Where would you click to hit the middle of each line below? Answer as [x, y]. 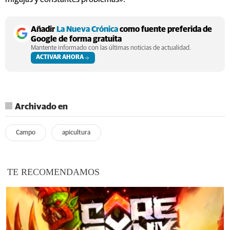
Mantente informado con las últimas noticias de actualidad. [111, 48]
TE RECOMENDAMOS [53, 172]
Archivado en [41, 107]
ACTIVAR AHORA [60, 58]
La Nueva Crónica [87, 30]
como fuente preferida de [165, 30]
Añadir [44, 30]
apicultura [76, 133]
